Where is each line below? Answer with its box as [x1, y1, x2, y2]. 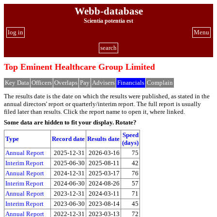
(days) [122, 139, 139, 146]
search [100, 44, 117, 51]
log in [8, 29, 23, 36]
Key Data [5, 79, 29, 87]
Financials [117, 79, 144, 87]
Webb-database [74, 5, 143, 16]
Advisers [92, 79, 115, 87]
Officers [31, 79, 52, 87]
